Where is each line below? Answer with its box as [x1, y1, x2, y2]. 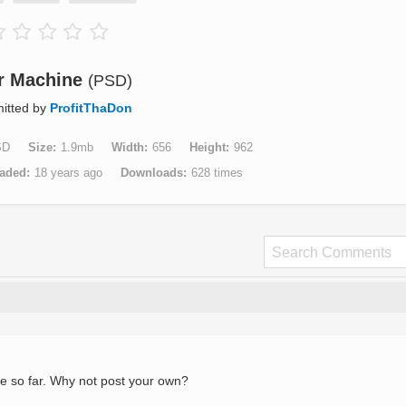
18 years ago [34, 166, 102, 179]
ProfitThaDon [49, 101, 132, 115]
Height [188, 140, 226, 154]
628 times [190, 166, 243, 179]
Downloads [120, 166, 183, 179]
